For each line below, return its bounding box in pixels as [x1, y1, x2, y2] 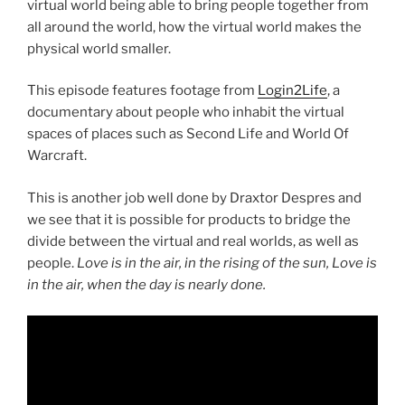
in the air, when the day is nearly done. [27, 276, 266, 293]
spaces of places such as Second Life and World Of [27, 126, 349, 143]
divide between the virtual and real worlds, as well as [27, 232, 359, 250]
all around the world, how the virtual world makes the [27, 18, 362, 35]
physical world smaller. [27, 40, 171, 57]
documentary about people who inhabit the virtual [27, 104, 344, 121]
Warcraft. [27, 147, 87, 165]
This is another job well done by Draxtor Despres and [27, 189, 362, 206]
